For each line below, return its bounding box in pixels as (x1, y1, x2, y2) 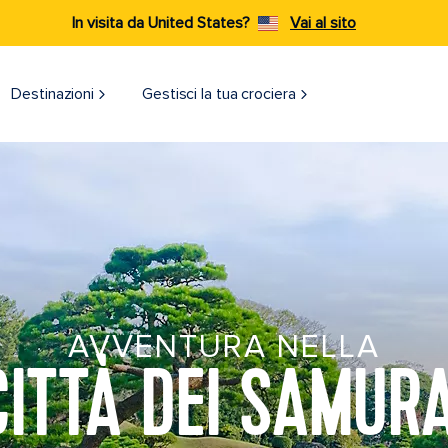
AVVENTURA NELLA (68, 328, 380, 367)
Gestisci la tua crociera (142, 84, 296, 104)
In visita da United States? (72, 13, 250, 33)
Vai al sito (290, 13, 356, 33)
